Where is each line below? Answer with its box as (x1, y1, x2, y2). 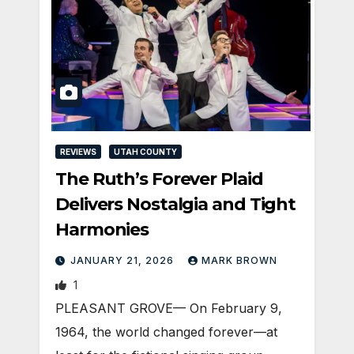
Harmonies (55, 218, 149, 240)
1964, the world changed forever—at (55, 323, 277, 340)
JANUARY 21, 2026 (70, 254, 177, 266)
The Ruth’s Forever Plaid (55, 168, 263, 190)
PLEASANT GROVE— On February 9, (55, 299, 282, 316)
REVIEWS (60, 146, 96, 156)
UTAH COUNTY (114, 146, 177, 156)
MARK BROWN (201, 254, 277, 266)
